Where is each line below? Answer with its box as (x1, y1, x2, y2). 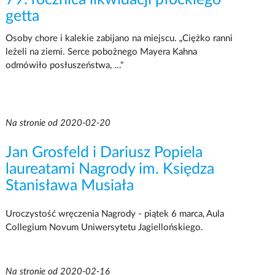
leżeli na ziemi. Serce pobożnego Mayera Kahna (5, 47, 197, 56)
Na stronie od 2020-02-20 (5, 118, 110, 128)
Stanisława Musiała (5, 177, 134, 193)
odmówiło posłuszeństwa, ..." (5, 60, 124, 70)
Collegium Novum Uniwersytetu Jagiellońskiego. (5, 223, 203, 232)
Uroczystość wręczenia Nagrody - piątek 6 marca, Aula (5, 209, 224, 219)
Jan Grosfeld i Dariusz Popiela (5, 144, 203, 160)
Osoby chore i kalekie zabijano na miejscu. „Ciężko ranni (5, 33, 233, 43)
